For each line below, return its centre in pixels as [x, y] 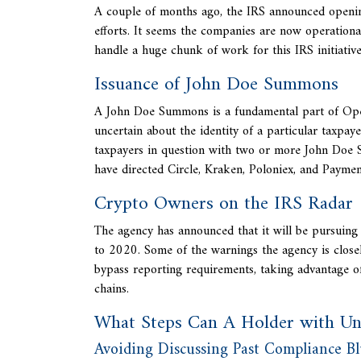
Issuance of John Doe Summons [216, 85]
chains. [112, 289]
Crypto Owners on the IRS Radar [224, 204]
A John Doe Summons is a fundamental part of [218, 112]
